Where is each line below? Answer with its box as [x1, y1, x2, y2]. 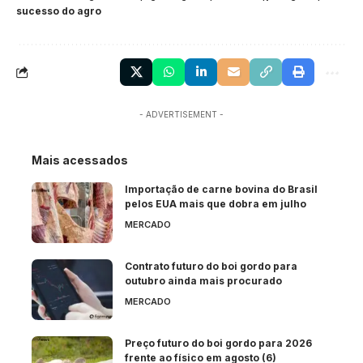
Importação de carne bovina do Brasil [125, 183, 318, 196]
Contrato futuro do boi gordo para [125, 260, 297, 273]
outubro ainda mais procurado [125, 275, 282, 288]
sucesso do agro [16, 5, 101, 18]
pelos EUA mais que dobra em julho [125, 198, 306, 211]
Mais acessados [32, 153, 128, 168]
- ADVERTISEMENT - [139, 109, 224, 120]
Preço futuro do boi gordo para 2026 [125, 337, 312, 350]
